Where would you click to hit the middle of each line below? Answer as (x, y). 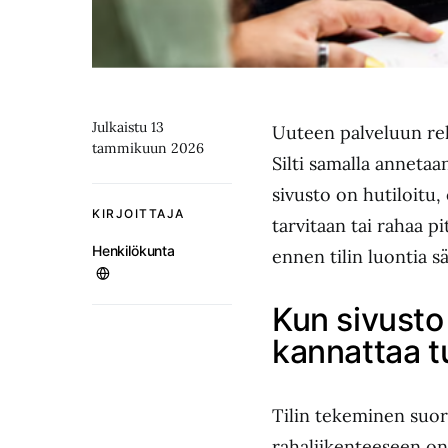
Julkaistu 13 (128, 127)
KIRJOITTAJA (138, 214)
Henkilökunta (133, 251)
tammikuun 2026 (148, 148)
